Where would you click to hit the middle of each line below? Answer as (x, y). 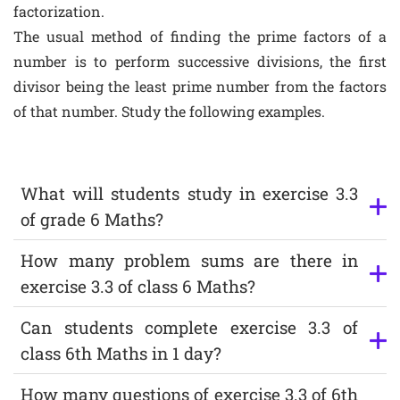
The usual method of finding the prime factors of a (200, 37)
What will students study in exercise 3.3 (189, 194)
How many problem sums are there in (189, 261)
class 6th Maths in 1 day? (121, 354)
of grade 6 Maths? (92, 220)
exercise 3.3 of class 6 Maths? (138, 287)
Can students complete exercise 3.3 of (189, 328)
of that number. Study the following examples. (169, 112)
